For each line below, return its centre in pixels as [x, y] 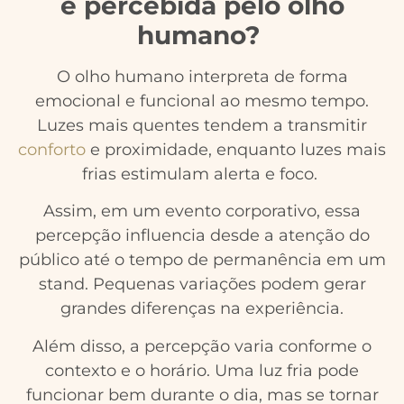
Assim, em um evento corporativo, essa [202, 211]
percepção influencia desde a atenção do [202, 236]
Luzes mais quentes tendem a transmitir [202, 125]
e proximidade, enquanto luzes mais [236, 149]
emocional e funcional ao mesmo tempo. [202, 101]
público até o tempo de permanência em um [202, 260]
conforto [52, 149]
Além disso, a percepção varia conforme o [202, 346]
